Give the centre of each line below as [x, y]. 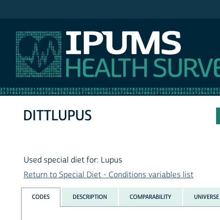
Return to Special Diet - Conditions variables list [109, 175]
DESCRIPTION [90, 197]
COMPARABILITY [150, 197]
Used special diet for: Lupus [73, 160]
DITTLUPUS [58, 116]
